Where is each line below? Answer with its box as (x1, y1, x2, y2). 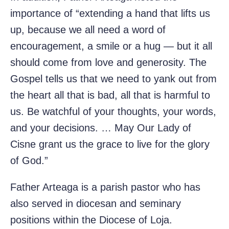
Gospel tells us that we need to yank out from (10, 73, 217, 85)
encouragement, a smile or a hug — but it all (10, 40, 212, 52)
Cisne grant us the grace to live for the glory (10, 139, 210, 150)
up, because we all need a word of (10, 24, 166, 36)
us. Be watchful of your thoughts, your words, (10, 106, 216, 118)
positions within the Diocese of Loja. (10, 214, 172, 226)
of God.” (10, 155, 48, 167)
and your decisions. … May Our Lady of (10, 122, 191, 134)
